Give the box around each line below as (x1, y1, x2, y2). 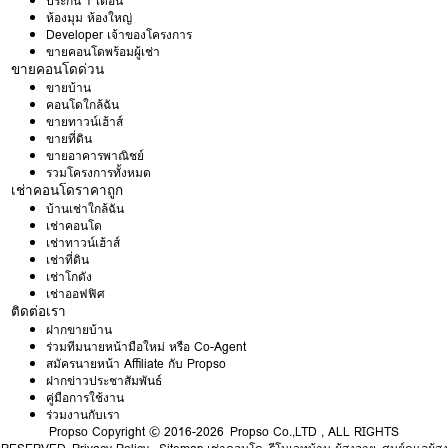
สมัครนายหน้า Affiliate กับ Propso (46, 354, 227, 374)
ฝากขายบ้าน (46, 320, 113, 340)
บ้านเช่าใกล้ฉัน (46, 199, 125, 219)
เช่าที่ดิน (46, 250, 90, 270)
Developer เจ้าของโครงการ (46, 25, 193, 45)
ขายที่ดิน (46, 129, 93, 149)
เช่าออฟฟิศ (46, 284, 106, 304)
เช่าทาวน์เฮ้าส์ (46, 233, 121, 253)
